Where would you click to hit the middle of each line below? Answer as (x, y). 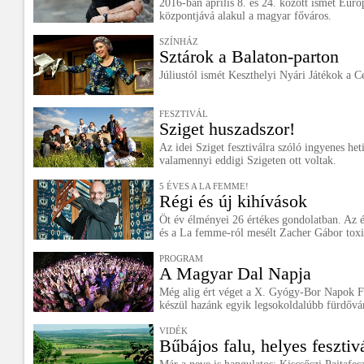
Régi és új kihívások (233, 201)
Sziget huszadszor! (227, 129)
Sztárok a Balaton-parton (249, 56)
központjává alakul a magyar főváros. (245, 16)
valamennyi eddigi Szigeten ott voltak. (248, 160)
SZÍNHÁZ (179, 41)
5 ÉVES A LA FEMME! (204, 186)
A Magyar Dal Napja (235, 273)
